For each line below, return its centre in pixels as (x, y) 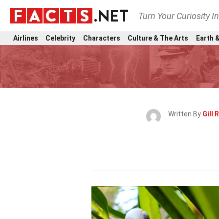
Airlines (26, 38)
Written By (185, 114)
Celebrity (61, 38)
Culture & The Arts (158, 38)
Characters (101, 38)
